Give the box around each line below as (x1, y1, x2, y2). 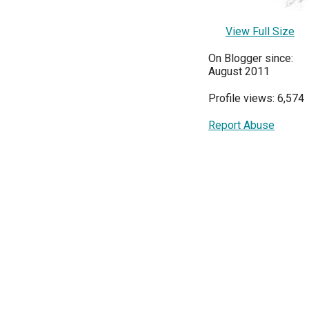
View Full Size (226, 25, 295, 39)
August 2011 (208, 65, 270, 79)
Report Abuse (208, 119, 275, 132)
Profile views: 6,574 (208, 92, 304, 106)
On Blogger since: (208, 52, 293, 66)
